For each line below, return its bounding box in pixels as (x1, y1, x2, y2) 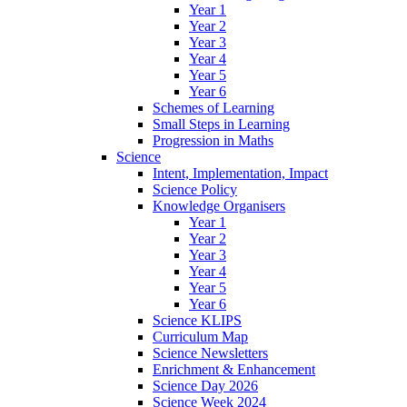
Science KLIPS (153, 313, 242, 329)
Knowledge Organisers (153, 198, 285, 214)
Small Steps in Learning (153, 116, 290, 133)
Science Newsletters (153, 345, 268, 362)
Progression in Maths (153, 133, 273, 149)
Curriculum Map (153, 329, 248, 345)
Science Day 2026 (153, 378, 258, 394)
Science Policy (153, 182, 237, 198)
